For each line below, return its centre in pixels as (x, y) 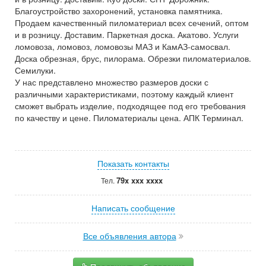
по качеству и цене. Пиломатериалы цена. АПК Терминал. (129, 118)
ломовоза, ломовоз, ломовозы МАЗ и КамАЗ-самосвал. (123, 46)
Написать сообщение (133, 208)
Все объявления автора (129, 236)
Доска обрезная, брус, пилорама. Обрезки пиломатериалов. (133, 58)
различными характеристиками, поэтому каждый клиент (124, 94)
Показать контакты (133, 163)
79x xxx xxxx (139, 180)
